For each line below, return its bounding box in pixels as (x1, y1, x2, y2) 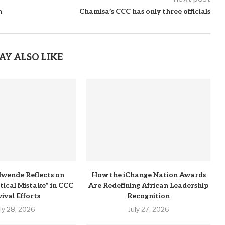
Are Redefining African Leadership (88, 181, 209, 190)
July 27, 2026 (128, 205, 169, 214)
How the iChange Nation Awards (91, 171, 206, 180)
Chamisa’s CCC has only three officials (79, 7, 210, 16)
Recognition (127, 192, 170, 201)
